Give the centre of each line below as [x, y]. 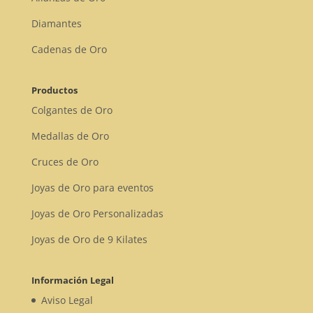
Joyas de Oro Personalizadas [97, 214]
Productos [54, 90]
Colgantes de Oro [72, 110]
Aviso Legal [67, 300]
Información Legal [72, 281]
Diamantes [56, 23]
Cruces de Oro [65, 162]
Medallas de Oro [70, 136]
